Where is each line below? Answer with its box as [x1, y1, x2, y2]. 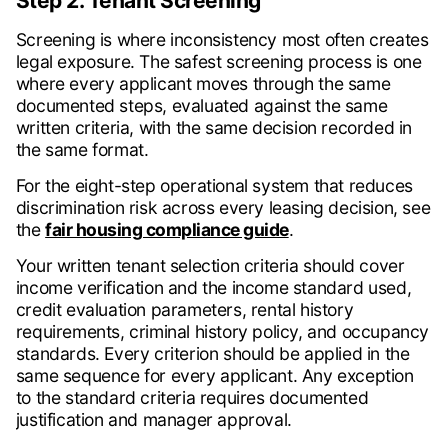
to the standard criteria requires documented [15, 387, 369, 409]
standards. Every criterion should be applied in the [15, 343, 410, 365]
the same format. [15, 139, 149, 161]
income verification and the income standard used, [15, 277, 412, 299]
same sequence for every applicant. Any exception [15, 365, 414, 387]
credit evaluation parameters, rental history [15, 299, 354, 321]
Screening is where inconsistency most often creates [15, 29, 429, 51]
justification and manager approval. [15, 409, 292, 431]
